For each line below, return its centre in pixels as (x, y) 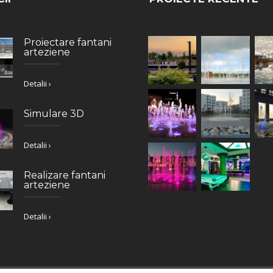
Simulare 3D (54, 113)
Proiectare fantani (67, 42)
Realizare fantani (64, 175)
